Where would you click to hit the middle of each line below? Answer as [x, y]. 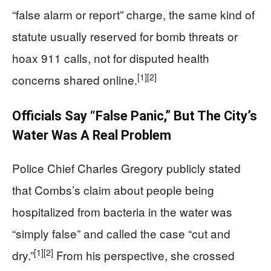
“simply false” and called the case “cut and [121, 233]
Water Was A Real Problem [92, 135]
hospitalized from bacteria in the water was [122, 212]
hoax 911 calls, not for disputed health [111, 58]
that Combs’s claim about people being [113, 190]
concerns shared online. [75, 80]
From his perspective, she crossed [144, 255]
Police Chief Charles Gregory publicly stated [126, 168]
